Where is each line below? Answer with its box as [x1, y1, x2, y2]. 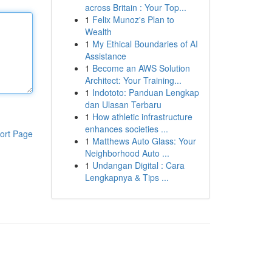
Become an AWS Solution [92, 62, 190, 74]
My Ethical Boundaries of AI [92, 38, 198, 50]
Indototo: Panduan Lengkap [92, 86, 199, 98]
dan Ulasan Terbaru [84, 98, 161, 110]
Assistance [84, 50, 126, 62]
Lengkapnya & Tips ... [84, 171, 169, 183]
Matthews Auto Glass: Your [92, 135, 196, 147]
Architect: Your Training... [84, 74, 182, 86]
